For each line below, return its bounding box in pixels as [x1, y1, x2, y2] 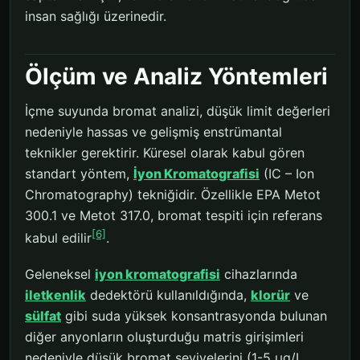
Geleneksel [25, 265, 95, 282]
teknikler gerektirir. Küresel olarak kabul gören [25, 145, 305, 162]
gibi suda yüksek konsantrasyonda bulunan [61, 307, 327, 324]
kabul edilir [25, 230, 92, 247]
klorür [251, 286, 290, 303]
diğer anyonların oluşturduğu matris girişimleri [25, 328, 304, 345]
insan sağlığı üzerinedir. [25, 8, 166, 25]
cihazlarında [220, 265, 297, 282]
